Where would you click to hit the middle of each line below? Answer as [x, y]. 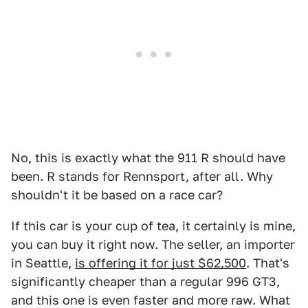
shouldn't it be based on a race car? [117, 195]
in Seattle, [43, 263]
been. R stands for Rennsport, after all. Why [142, 177]
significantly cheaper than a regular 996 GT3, [145, 282]
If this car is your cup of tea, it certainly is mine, [153, 226]
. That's [268, 263]
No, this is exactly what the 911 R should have [148, 158]
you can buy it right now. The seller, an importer [153, 245]
